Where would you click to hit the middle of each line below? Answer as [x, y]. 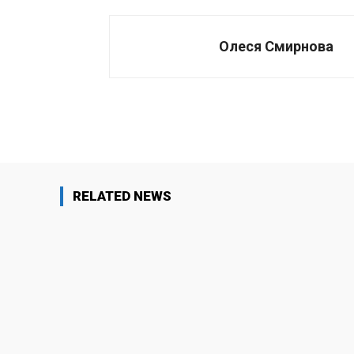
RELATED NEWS [122, 196]
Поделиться [261, 119]
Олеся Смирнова [276, 47]
